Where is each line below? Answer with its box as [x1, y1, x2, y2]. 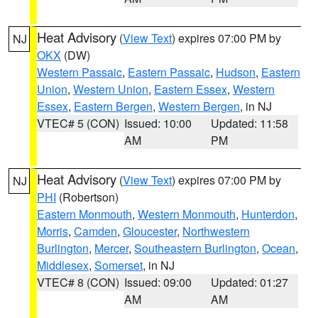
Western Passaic [37, 64, 122, 80]
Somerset [94, 257, 143, 273]
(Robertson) [56, 189, 119, 205]
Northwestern [182, 223, 250, 239]
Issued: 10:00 [124, 115, 192, 131]
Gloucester [123, 223, 177, 239]
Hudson [216, 64, 256, 80]
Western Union [73, 81, 148, 97]
